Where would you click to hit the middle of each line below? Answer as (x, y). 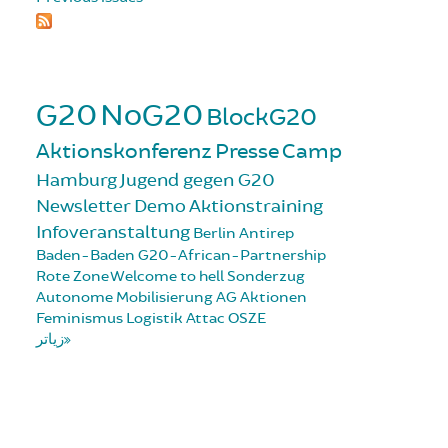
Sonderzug (266, 276)
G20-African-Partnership (232, 255)
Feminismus (79, 318)
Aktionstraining (256, 205)
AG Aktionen (261, 297)
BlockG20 (261, 117)
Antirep (266, 233)
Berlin (214, 233)
